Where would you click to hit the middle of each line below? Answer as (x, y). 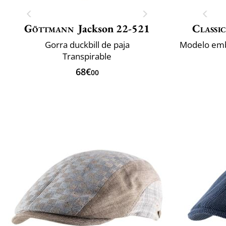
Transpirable (87, 56)
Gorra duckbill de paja (87, 44)
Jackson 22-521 (114, 28)
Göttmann (49, 28)
